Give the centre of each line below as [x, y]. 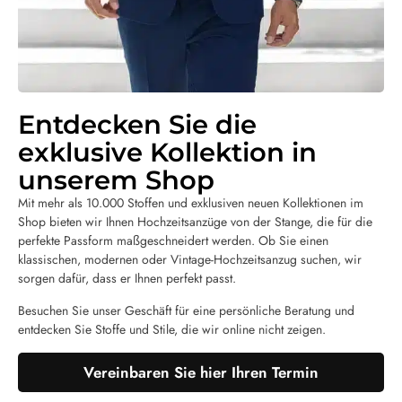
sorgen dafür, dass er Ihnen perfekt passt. [127, 279]
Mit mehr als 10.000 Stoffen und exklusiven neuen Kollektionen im [191, 203]
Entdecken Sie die [137, 125]
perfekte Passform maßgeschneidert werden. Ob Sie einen [173, 241]
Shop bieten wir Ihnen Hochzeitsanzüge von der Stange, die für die [195, 222]
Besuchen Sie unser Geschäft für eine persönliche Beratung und [186, 311]
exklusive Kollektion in [167, 153]
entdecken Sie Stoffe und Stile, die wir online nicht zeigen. [172, 330]
